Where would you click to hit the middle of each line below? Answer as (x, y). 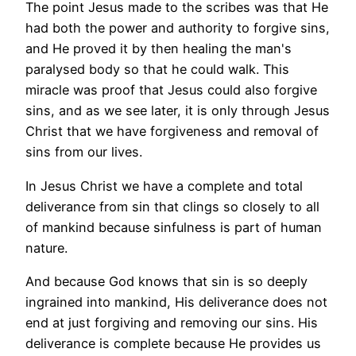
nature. (46, 248)
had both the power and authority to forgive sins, (178, 28)
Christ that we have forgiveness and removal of (172, 132)
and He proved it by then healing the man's (159, 49)
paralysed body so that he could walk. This (157, 70)
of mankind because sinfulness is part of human (174, 227)
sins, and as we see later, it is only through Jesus (178, 111)
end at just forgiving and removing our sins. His (172, 322)
